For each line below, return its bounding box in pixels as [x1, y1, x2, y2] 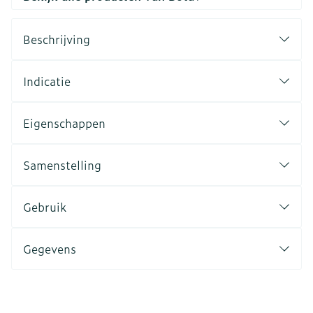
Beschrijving [23, 31, 90, 48]
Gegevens [23, 240, 76, 257]
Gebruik [23, 198, 66, 215]
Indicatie [23, 73, 71, 89]
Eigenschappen [23, 115, 105, 131]
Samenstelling [23, 156, 101, 173]
